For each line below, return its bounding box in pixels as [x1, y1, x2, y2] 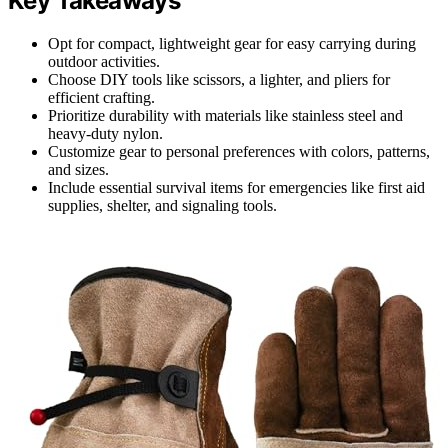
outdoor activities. [48, 52, 160, 70]
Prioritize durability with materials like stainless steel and [48, 106, 403, 124]
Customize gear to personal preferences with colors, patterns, [48, 142, 430, 160]
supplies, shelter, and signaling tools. [48, 196, 277, 214]
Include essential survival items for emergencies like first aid [48, 178, 425, 196]
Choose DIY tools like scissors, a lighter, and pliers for [48, 70, 390, 88]
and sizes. [48, 160, 109, 178]
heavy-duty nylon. [48, 124, 163, 142]
